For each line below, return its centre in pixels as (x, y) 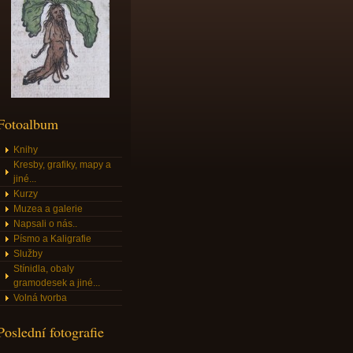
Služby (28, 254)
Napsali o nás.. (45, 224)
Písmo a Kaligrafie (52, 239)
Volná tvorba (40, 298)
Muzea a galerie (48, 209)
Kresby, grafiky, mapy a (62, 165)
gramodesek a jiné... (57, 283)
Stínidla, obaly (44, 269)
